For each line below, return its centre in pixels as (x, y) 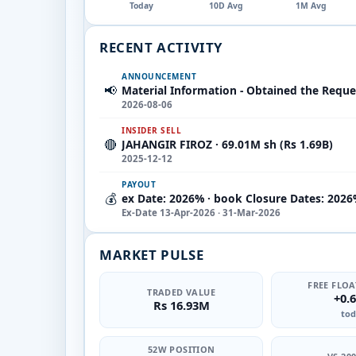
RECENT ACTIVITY (161, 47)
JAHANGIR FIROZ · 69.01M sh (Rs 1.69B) (227, 144)
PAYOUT (139, 184)
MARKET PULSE (152, 254)
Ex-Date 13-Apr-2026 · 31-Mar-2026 (201, 212)
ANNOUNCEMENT (159, 76)
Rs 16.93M (181, 305)
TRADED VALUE (182, 292)
